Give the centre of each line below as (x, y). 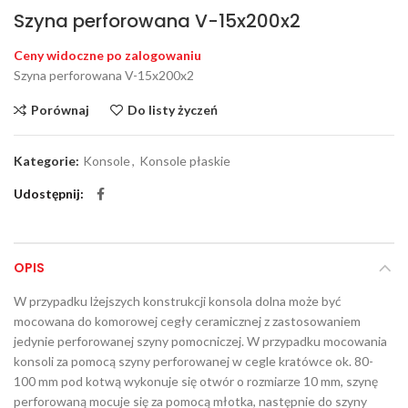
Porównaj (60, 109)
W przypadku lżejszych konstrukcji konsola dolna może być (178, 301)
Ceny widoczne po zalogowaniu (107, 55)
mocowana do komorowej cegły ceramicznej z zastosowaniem (187, 321)
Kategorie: (48, 160)
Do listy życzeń (173, 109)
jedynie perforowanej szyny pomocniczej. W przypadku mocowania (200, 341)
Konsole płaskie (185, 160)
